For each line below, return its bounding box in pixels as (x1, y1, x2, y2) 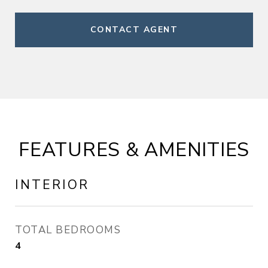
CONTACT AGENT (90, 24, 178, 35)
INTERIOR (15, 176, 89, 193)
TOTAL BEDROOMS (15, 223, 121, 237)
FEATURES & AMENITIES (19, 137, 249, 163)
